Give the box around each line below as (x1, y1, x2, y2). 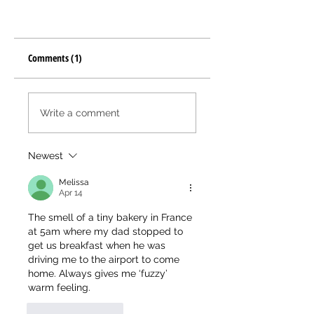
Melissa (59, 177, 89, 187)
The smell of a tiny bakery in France (28, 212, 195, 223)
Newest (28, 150, 63, 161)
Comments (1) (28, 51, 82, 64)
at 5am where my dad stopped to (28, 226, 186, 237)
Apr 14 (59, 188, 83, 198)
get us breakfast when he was (28, 240, 168, 251)
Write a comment (40, 107, 120, 118)
